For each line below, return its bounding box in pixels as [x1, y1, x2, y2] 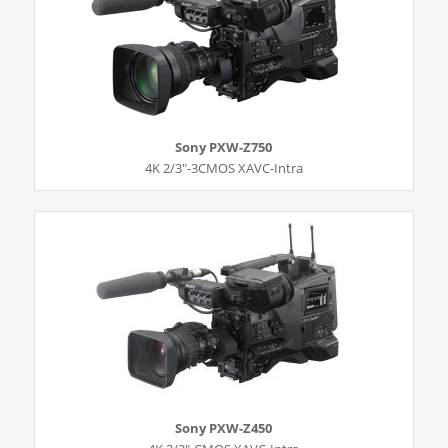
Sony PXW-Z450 [175, 418, 273, 437]
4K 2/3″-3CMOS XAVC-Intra [144, 158, 303, 177]
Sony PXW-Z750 [175, 137, 273, 156]
